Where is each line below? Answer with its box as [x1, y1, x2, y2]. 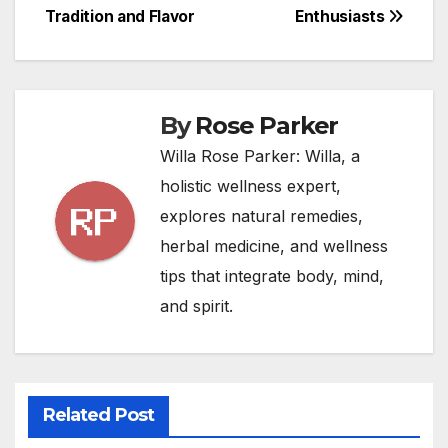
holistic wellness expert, [160, 175, 341, 196]
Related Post [42, 404, 154, 427]
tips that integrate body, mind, [160, 265, 384, 286]
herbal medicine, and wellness [160, 235, 388, 256]
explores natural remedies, [160, 205, 363, 226]
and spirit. [160, 295, 233, 316]
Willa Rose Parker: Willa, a [160, 145, 360, 166]
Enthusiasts [294, 6, 389, 26]
